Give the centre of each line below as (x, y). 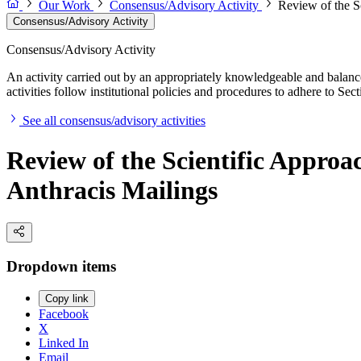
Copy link (67, 299)
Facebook (64, 314)
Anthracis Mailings (112, 190)
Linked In (64, 343)
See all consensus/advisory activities (114, 121)
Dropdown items (61, 266)
